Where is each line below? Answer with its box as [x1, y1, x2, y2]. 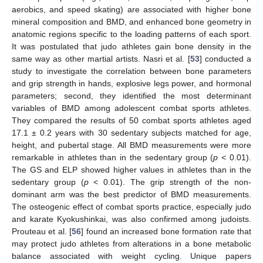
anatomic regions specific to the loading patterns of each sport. [12, 29, 251, 39]
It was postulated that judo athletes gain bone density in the [12, 42, 251, 52]
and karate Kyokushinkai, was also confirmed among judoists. [12, 214, 251, 224]
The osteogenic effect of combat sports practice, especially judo [12, 202, 251, 212]
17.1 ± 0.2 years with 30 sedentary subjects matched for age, [12, 128, 251, 138]
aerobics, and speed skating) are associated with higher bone [12, 5, 251, 15]
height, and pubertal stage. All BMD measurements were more [12, 140, 251, 150]
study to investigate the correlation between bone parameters [12, 66, 251, 76]
